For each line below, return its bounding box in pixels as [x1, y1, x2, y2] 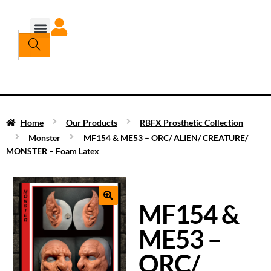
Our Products [65, 117, 117, 128]
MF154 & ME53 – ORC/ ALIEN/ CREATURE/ [83, 132, 248, 143]
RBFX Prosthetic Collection [140, 117, 244, 128]
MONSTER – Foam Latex [6, 145, 99, 156]
